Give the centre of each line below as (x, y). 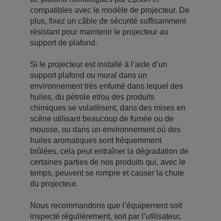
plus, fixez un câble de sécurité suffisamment (108, 21)
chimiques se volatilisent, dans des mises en (108, 108)
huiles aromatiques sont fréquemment (96, 140)
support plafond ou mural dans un (89, 75)
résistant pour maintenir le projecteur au (99, 32)
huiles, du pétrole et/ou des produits (92, 97)
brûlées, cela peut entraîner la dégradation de (109, 151)
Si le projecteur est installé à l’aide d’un (99, 64)
